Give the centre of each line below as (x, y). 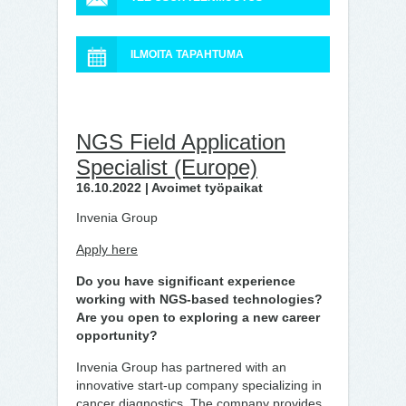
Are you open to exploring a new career (198, 317)
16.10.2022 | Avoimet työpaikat (169, 188)
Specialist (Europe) (167, 167)
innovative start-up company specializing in (199, 385)
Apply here (107, 249)
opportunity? (117, 335)
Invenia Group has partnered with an (181, 367)
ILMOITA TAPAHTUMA (187, 54)
